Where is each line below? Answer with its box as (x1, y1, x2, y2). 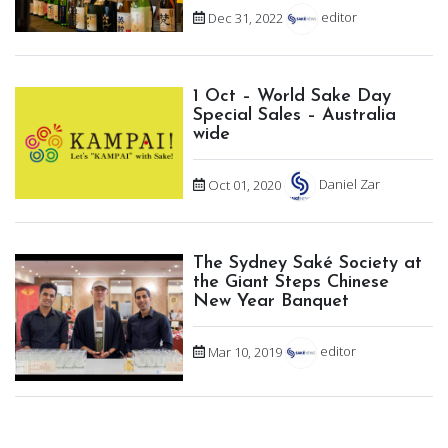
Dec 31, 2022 (204, 8, 283, 27)
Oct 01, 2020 (204, 175, 281, 194)
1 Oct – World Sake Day (193, 87, 392, 107)
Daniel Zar (318, 175, 380, 194)
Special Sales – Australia (193, 106, 397, 126)
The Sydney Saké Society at (193, 254, 423, 274)
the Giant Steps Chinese (193, 273, 390, 293)
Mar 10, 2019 (204, 342, 282, 361)
